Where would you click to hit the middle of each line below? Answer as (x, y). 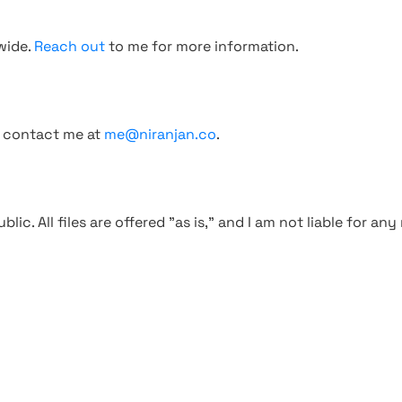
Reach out (70, 46)
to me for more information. (202, 46)
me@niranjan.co (160, 134)
